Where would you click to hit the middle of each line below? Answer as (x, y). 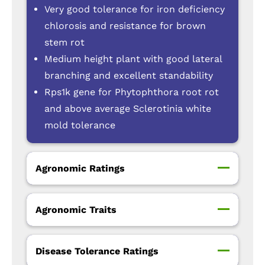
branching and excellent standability (129, 76)
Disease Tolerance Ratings (97, 251)
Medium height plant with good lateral (133, 59)
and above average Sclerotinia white (128, 109)
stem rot (64, 43)
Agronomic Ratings (80, 168)
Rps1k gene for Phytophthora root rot (132, 92)
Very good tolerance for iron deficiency (135, 9)
